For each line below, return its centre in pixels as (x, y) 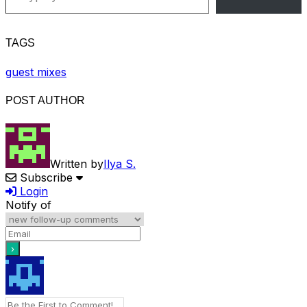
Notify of (28, 205)
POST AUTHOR (45, 101)
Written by (77, 163)
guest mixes (36, 72)
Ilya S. (120, 163)
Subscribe (46, 177)
